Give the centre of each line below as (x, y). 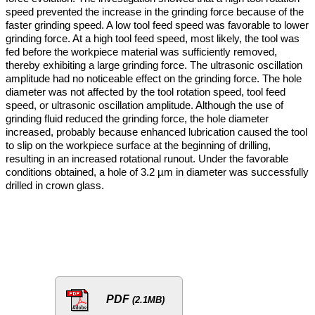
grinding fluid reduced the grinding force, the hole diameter (137, 118)
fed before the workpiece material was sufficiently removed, (141, 51)
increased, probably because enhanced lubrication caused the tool (156, 131)
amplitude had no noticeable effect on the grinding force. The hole (154, 78)
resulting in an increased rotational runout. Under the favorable (147, 158)
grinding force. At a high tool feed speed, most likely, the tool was (153, 38)
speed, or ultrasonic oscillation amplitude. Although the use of (144, 105)
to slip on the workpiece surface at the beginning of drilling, (138, 145)
